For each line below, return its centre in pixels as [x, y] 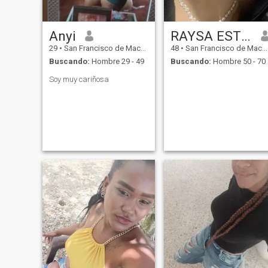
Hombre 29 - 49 [117, 62]
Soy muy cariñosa [79, 80]
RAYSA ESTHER [246, 36]
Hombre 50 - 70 [238, 62]
